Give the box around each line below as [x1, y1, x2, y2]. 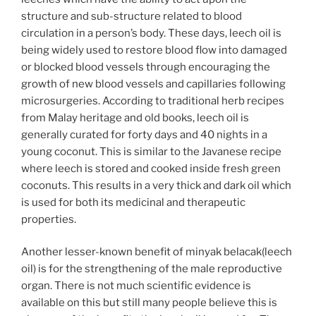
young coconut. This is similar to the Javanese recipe [21, 145, 281, 158]
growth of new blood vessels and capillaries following [21, 77, 286, 90]
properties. [21, 212, 76, 226]
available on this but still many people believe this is [21, 296, 277, 310]
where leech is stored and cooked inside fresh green [21, 162, 281, 175]
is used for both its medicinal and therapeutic [21, 195, 245, 209]
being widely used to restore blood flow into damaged [21, 43, 287, 56]
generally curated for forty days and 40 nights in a [21, 128, 267, 141]
